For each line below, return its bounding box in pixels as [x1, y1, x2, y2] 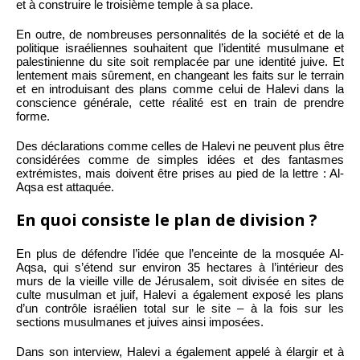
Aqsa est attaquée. [16, 179, 114, 194]
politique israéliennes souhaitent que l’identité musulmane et [16, 40, 344, 55]
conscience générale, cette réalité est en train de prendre [16, 95, 344, 109]
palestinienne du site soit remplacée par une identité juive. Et [16, 54, 344, 68]
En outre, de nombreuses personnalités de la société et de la [16, 27, 344, 41]
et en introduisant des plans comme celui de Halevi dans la [16, 81, 344, 96]
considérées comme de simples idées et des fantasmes [16, 152, 344, 166]
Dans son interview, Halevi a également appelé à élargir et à [16, 344, 344, 358]
